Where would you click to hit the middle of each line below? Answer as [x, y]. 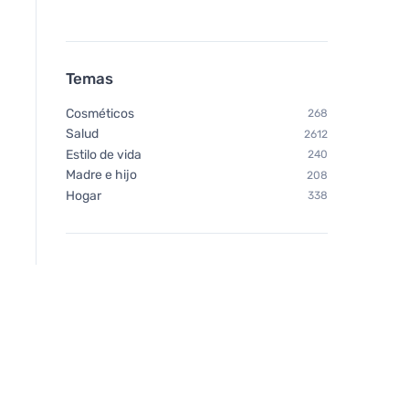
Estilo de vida [104, 154]
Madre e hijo [101, 175]
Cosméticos [100, 113]
